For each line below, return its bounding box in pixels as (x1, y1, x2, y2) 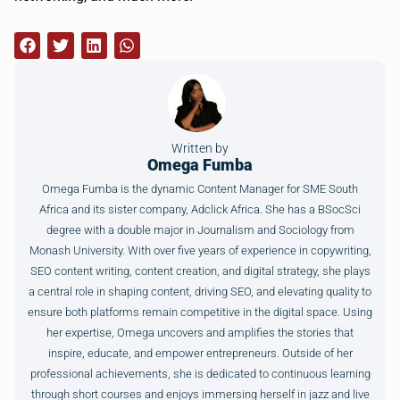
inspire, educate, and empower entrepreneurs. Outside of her (47, 346, 353, 360)
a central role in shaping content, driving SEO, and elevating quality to (29, 285, 371, 298)
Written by (171, 141, 229, 156)
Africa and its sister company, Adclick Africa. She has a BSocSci (39, 203, 361, 216)
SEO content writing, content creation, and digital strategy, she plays (29, 264, 371, 278)
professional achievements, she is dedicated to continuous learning (29, 367, 371, 380)
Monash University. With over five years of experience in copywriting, (29, 244, 371, 257)
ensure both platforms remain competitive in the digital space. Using (28, 305, 372, 319)
